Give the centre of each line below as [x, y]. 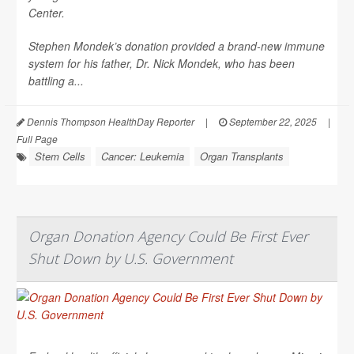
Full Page [37, 138]
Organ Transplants [242, 156]
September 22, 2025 [272, 121]
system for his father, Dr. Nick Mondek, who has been [162, 63]
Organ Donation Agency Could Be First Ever [168, 236]
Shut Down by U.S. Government [131, 258]
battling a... [56, 80]
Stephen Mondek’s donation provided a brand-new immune [177, 45]
